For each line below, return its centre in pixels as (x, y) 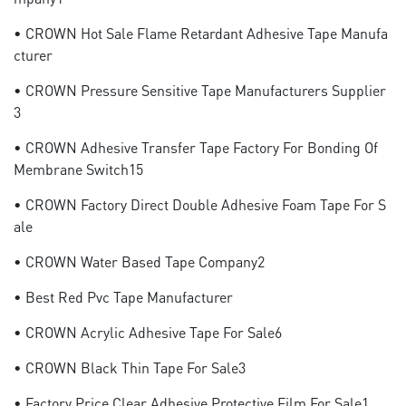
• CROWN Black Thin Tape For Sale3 (130, 367)
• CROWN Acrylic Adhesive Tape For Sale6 (148, 332)
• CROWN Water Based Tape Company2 (139, 261)
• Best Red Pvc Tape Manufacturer (123, 297)
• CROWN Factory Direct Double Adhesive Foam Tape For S (200, 204)
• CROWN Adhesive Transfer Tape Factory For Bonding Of (196, 147)
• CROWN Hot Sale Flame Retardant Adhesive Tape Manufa (201, 33)
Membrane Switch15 (78, 169)
